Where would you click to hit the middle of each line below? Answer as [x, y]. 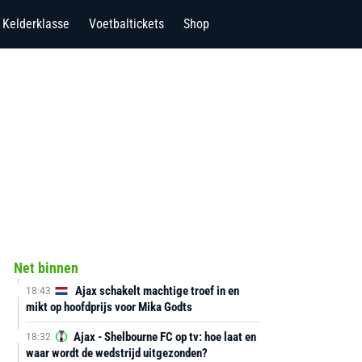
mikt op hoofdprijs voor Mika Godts [109, 307]
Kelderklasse [36, 24]
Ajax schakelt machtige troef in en [156, 291]
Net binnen [46, 268]
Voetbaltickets [126, 24]
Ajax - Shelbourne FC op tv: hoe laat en [163, 337]
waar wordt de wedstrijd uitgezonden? [116, 353]
